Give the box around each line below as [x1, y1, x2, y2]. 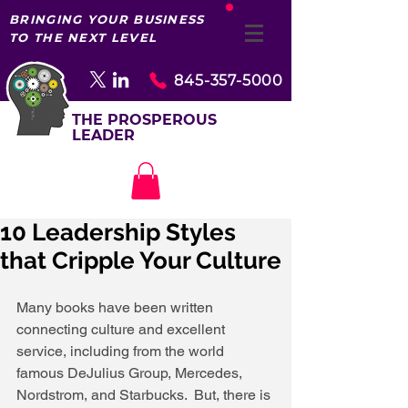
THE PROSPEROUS [72, 111, 217, 128]
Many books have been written [16, 298, 217, 316]
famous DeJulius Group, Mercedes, [16, 363, 246, 382]
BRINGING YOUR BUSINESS [9, 12, 205, 26]
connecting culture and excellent [16, 320, 229, 338]
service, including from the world [16, 342, 228, 360]
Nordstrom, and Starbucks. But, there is [16, 385, 274, 403]
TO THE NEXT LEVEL [9, 30, 158, 45]
